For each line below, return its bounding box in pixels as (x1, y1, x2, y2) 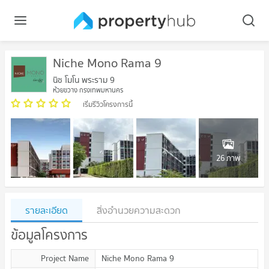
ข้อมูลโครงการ (11, 227, 88, 243)
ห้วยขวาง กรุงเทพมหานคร (53, 85, 123, 95)
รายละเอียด (25, 202, 68, 219)
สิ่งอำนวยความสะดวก (97, 202, 181, 219)
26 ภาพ (216, 151, 241, 165)
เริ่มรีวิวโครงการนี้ (83, 98, 133, 110)
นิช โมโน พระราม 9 (53, 73, 115, 86)
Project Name (41, 251, 89, 265)
